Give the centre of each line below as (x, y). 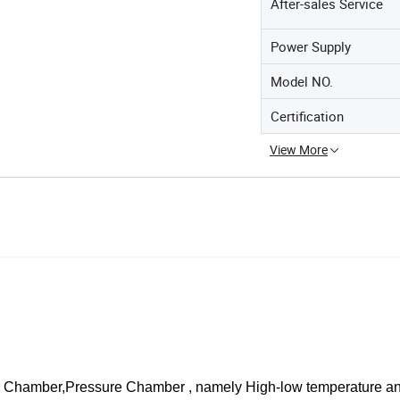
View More (299, 149)
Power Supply (311, 46)
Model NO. (302, 81)
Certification (307, 116)
